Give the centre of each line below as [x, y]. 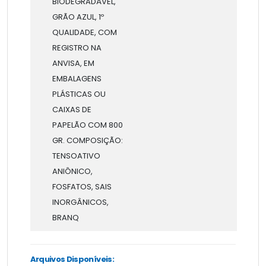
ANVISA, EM [73, 64]
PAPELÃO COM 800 [87, 125]
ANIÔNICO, [72, 172]
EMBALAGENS [77, 79]
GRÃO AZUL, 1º [78, 17]
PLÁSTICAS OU [79, 94]
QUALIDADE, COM [84, 33]
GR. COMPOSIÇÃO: [87, 141]
